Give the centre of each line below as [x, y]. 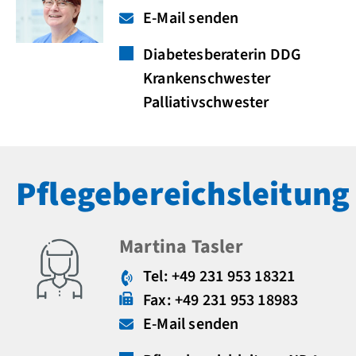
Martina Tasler [181, 247]
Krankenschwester [207, 79]
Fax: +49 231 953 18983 [221, 300]
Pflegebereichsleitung [183, 195]
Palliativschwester [206, 103]
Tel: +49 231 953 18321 [219, 277]
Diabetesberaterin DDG [222, 55]
